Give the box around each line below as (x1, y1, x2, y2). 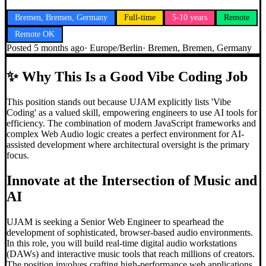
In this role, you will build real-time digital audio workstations (7, 237, 237, 248)
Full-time (124, 12, 156, 22)
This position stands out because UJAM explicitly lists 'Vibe (7, 96, 231, 107)
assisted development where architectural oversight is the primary (7, 139, 249, 150)
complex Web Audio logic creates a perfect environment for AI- (7, 128, 244, 139)
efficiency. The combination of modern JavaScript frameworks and (7, 118, 256, 128)
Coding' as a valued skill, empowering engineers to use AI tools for (7, 107, 257, 118)
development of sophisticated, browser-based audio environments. (7, 227, 253, 237)
